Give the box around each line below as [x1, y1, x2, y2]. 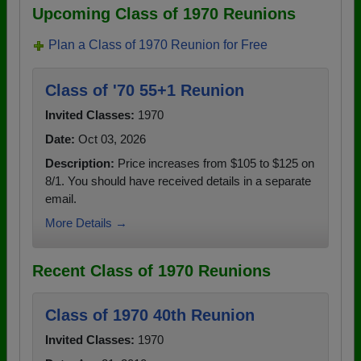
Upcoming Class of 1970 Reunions [32, 5, 296, 23]
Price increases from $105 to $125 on [114, 156, 314, 170]
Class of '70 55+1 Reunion [45, 81, 244, 99]
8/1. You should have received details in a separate [45, 174, 311, 188]
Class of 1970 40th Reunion [45, 306, 255, 324]
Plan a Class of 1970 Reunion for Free [48, 38, 268, 52]
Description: [45, 156, 114, 170]
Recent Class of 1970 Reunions [32, 262, 271, 280]
